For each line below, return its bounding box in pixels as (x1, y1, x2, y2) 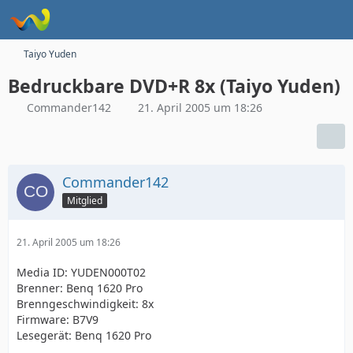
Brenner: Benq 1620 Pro (17, 281, 143, 295)
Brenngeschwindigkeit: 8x (17, 296, 154, 311)
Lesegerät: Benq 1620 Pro (17, 328, 151, 343)
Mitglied (67, 193, 102, 207)
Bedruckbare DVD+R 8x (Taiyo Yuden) (8, 73, 340, 98)
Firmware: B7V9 (17, 312, 98, 327)
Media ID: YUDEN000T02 (17, 265, 146, 280)
